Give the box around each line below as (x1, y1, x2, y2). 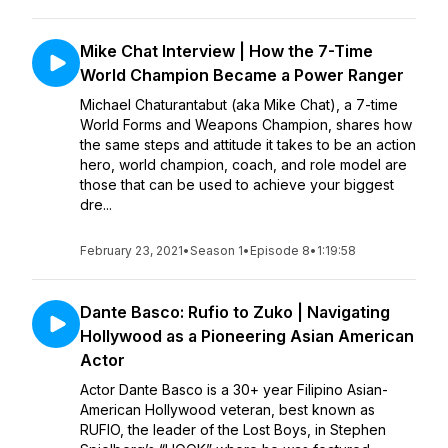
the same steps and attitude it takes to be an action (80, 136, 416, 153)
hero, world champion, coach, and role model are (80, 156, 407, 173)
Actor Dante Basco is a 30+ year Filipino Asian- (80, 381, 388, 398)
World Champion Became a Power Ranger (80, 65, 404, 85)
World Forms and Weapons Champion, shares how (80, 116, 412, 133)
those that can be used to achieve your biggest (80, 176, 394, 193)
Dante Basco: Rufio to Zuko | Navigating (80, 302, 390, 322)
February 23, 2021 (80, 243, 183, 258)
